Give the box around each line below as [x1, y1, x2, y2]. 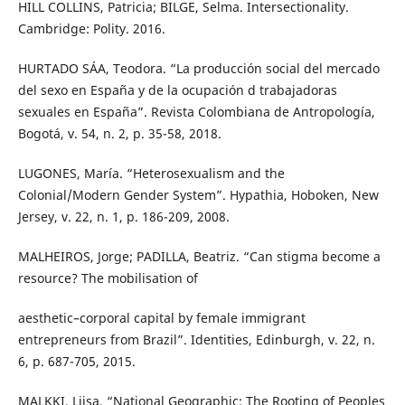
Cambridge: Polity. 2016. [17, 19, 165, 37]
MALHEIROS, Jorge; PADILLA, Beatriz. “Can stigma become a [17, 247, 381, 265]
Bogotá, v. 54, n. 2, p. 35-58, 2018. [17, 124, 221, 142]
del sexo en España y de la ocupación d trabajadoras [17, 80, 337, 99]
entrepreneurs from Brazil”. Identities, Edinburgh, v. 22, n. [17, 330, 375, 348]
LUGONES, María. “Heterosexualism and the [17, 164, 285, 182]
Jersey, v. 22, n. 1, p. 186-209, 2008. [17, 207, 230, 225]
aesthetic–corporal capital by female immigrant [17, 308, 306, 326]
